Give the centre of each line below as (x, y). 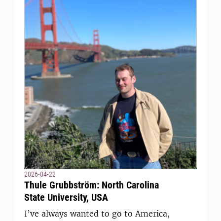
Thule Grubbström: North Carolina (92, 185)
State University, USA (66, 197)
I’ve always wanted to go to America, (97, 214)
